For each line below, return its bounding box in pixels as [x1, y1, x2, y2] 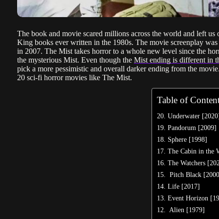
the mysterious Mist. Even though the [17, 55, 134, 64]
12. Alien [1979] [157, 206, 205, 214]
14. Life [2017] [157, 182, 200, 191]
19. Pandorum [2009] [157, 124, 217, 132]
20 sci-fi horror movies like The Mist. [17, 73, 132, 82]
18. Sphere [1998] [157, 135, 208, 144]
